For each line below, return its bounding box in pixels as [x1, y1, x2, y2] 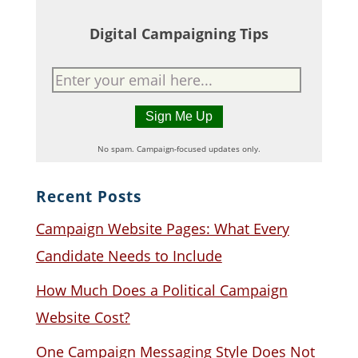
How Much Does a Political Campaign [35, 280, 288, 300]
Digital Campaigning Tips [89, 23, 268, 43]
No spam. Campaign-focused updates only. [97, 142, 261, 154]
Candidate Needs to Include [35, 245, 222, 265]
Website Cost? [35, 307, 130, 327]
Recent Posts [35, 185, 141, 207]
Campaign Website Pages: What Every [35, 218, 289, 238]
